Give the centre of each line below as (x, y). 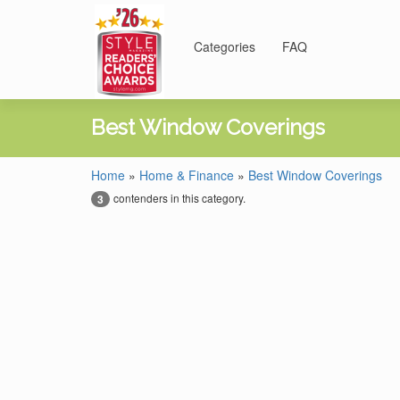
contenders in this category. (179, 198)
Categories (225, 46)
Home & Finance (187, 175)
